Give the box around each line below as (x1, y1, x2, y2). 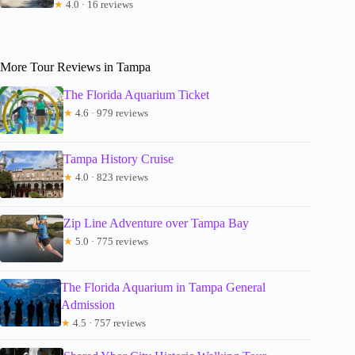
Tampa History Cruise (63, 151, 174, 166)
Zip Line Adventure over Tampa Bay (63, 216, 249, 230)
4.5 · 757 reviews (71, 316, 147, 329)
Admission (61, 297, 116, 311)
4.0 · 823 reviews (73, 170, 148, 183)
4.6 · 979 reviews (73, 106, 148, 119)
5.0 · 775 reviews (73, 235, 148, 247)
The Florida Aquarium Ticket (63, 87, 209, 101)
